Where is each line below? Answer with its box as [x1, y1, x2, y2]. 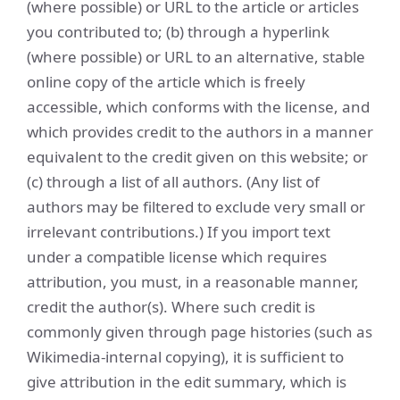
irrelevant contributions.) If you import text [27, 221, 330, 242]
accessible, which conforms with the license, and [27, 96, 370, 117]
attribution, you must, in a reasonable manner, [27, 271, 359, 292]
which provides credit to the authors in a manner [27, 121, 373, 142]
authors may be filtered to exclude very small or [27, 196, 365, 217]
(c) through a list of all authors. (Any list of [27, 171, 320, 192]
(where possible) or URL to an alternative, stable [27, 46, 365, 67]
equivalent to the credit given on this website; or [27, 146, 368, 167]
